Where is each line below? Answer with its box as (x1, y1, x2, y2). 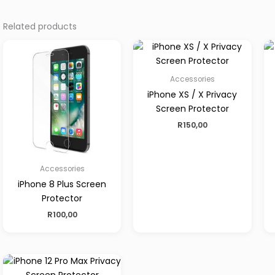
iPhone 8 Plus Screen (18, 178, 107, 191)
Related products (3, 20, 77, 33)
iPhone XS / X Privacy (147, 88, 238, 101)
